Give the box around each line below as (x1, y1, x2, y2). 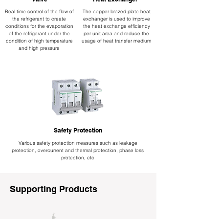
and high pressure (19, 45, 60, 51)
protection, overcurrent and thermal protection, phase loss (12, 147, 144, 153)
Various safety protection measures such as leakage (18, 140, 137, 146)
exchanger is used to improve (83, 16, 150, 22)
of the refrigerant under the (8, 30, 70, 37)
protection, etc (61, 154, 94, 161)
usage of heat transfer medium (82, 38, 151, 44)
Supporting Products (10, 184, 97, 194)
